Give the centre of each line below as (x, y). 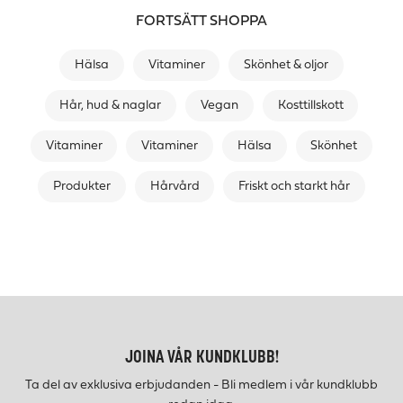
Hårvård (175, 187)
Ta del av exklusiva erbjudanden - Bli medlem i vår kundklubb (201, 385)
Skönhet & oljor (287, 66)
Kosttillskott (310, 106)
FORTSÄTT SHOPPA (201, 22)
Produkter (81, 187)
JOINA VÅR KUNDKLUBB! (201, 358)
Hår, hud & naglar (111, 106)
